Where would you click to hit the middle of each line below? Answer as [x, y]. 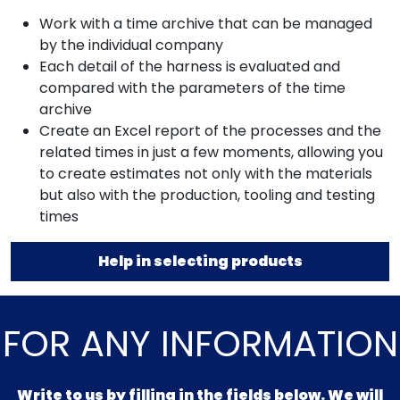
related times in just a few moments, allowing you [211, 152]
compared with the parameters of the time [192, 88]
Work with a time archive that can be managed [206, 24]
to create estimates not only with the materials [206, 174]
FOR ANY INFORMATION [200, 344]
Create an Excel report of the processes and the [210, 131]
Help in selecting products [200, 261]
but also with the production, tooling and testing [207, 195]
